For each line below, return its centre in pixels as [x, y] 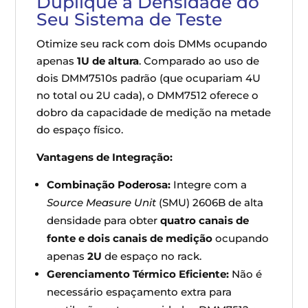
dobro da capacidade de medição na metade [154, 112]
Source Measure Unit [102, 202]
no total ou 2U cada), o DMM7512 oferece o [148, 95]
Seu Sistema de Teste [130, 19]
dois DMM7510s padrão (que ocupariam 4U [149, 78]
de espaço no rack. [152, 256]
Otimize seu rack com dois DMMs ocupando [152, 43]
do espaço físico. [80, 129]
